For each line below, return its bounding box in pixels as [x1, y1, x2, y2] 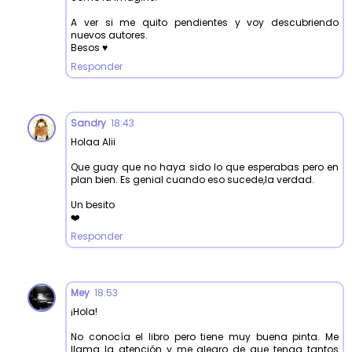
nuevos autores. [71, 27, 148, 42]
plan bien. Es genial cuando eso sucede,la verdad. [71, 172, 314, 186]
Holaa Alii [71, 134, 115, 148]
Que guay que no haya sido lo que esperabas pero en [71, 159, 339, 174]
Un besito [71, 197, 115, 211]
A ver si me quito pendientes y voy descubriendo [71, 15, 339, 29]
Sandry [71, 115, 106, 130]
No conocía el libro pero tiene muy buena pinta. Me [71, 329, 339, 343]
